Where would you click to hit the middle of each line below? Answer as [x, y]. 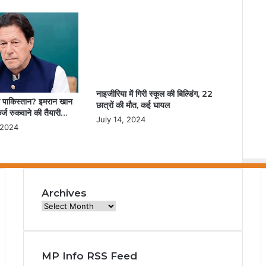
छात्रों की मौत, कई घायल [133, 105]
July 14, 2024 [121, 119]
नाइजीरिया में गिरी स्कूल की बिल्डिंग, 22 [154, 94]
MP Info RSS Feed [89, 256]
